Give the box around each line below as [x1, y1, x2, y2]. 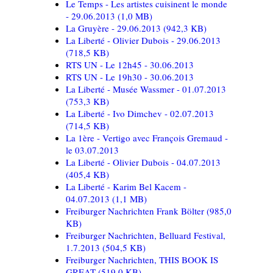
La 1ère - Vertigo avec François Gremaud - [66, 131, 228, 144]
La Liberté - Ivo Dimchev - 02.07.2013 [66, 107, 214, 119]
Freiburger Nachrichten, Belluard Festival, [66, 229, 225, 241]
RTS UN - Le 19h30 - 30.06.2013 [66, 70, 194, 83]
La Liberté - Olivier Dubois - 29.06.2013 [66, 34, 221, 46]
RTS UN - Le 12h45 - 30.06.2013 [66, 58, 194, 71]
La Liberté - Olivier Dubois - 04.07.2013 [66, 155, 221, 168]
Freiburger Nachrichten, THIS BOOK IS [66, 253, 218, 266]
